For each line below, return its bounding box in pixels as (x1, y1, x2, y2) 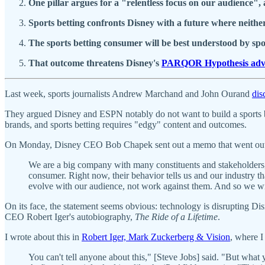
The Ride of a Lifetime (135, 211, 218, 222)
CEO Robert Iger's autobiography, (5, 211, 135, 222)
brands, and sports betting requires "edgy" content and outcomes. (5, 119, 249, 130)
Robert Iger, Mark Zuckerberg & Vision (82, 231, 230, 242)
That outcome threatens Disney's (28, 57, 161, 68)
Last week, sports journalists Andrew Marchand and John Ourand (5, 88, 252, 99)
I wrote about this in (5, 231, 82, 242)
